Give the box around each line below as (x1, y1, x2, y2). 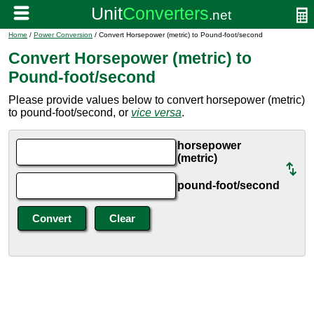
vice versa (131, 107, 182, 118)
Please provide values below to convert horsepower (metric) (8, 94, 305, 106)
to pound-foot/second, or (8, 107, 131, 118)
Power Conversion (34, 31, 93, 39)
